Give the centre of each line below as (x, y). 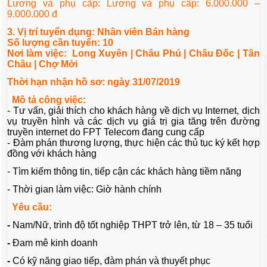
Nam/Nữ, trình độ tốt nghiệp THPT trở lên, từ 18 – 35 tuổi (134, 225)
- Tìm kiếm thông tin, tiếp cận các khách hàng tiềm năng (125, 172)
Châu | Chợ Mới (43, 64)
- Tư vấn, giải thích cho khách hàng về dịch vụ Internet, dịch (133, 111)
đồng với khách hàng (52, 154)
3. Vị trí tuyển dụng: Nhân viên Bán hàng (99, 32)
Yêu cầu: (33, 207)
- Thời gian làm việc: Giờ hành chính (85, 190)
